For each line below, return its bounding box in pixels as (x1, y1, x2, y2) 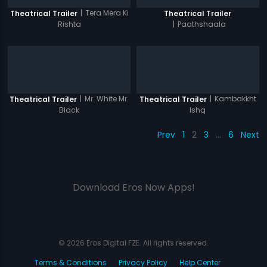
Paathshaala (177, 18, 226, 29)
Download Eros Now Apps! (72, 181, 195, 195)
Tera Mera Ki (85, 8, 129, 18)
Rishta (57, 18, 81, 29)
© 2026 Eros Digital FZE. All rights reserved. (58, 238, 209, 249)
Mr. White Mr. (85, 94, 129, 104)
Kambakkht (214, 94, 256, 104)
